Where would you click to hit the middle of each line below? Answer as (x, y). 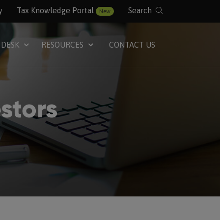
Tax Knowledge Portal (55, 10)
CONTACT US (132, 45)
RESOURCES (63, 45)
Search (140, 10)
